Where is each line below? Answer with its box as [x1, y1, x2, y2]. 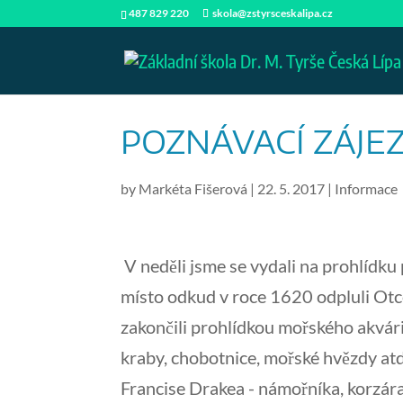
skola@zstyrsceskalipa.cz [212, 6, 334, 20]
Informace [335, 180, 399, 197]
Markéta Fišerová [139, 180, 248, 197]
